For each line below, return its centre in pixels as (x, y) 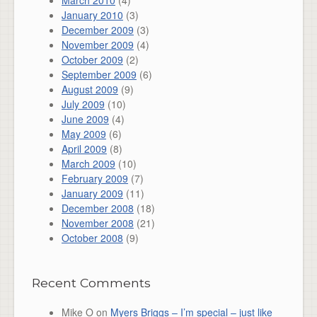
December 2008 (98, 208)
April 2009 (84, 149)
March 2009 (88, 163)
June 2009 (85, 119)
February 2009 (95, 178)
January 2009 (92, 193)
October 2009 (92, 59)
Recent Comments (91, 283)
